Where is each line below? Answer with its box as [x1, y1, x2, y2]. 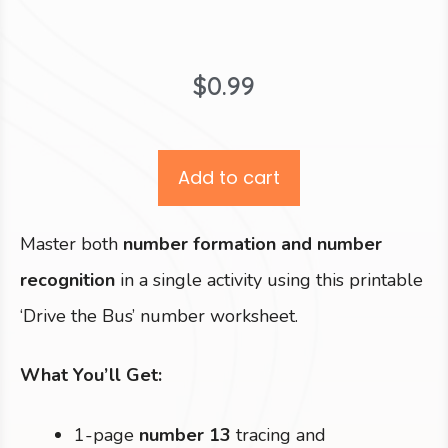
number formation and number [123, 232, 382, 256]
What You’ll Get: [20, 363, 162, 388]
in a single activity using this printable [120, 268, 423, 292]
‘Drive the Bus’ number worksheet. [20, 304, 298, 328]
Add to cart [178, 165, 280, 190]
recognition [20, 268, 120, 292]
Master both [20, 232, 123, 256]
